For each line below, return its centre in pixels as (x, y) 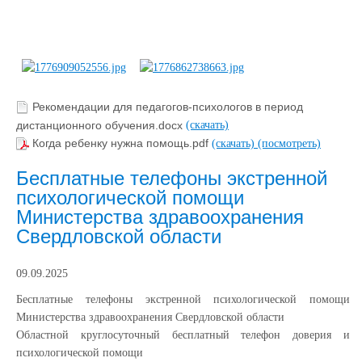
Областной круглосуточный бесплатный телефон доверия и (183, 335)
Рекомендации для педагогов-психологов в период (168, 107)
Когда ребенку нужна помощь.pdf (122, 143)
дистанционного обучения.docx (101, 125)
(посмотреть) (289, 143)
